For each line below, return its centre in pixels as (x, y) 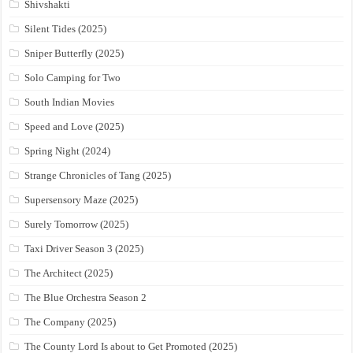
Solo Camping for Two (73, 78)
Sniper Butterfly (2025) (74, 54)
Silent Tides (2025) (66, 29)
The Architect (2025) (69, 273)
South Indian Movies (70, 102)
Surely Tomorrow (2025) (77, 225)
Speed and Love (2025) (74, 127)
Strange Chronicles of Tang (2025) (98, 176)
